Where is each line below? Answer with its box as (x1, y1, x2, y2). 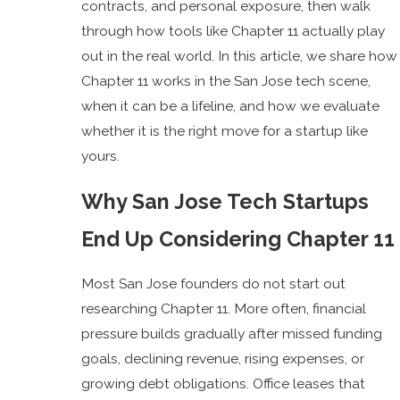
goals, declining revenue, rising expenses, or (81, 350, 365, 368)
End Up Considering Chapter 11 (81, 226, 396, 251)
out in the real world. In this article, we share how (81, 46, 398, 64)
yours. (81, 146, 121, 164)
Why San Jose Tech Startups (81, 188, 370, 213)
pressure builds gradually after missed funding (81, 325, 383, 343)
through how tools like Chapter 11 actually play (81, 21, 386, 39)
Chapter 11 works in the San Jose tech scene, (81, 71, 371, 89)
